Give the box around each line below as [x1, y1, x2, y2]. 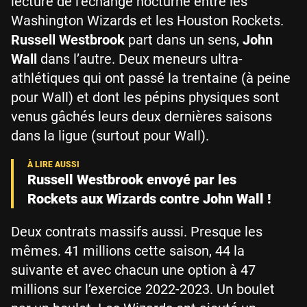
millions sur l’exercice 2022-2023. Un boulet [11, 281, 275, 297]
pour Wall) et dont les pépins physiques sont [11, 89, 280, 106]
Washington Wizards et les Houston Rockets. [11, 12, 284, 29]
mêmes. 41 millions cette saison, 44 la [11, 243, 245, 259]
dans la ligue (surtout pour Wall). [11, 127, 209, 144]
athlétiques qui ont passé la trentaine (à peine [11, 70, 291, 86]
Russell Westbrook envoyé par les [27, 171, 236, 188]
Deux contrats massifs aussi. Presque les [11, 223, 262, 240]
